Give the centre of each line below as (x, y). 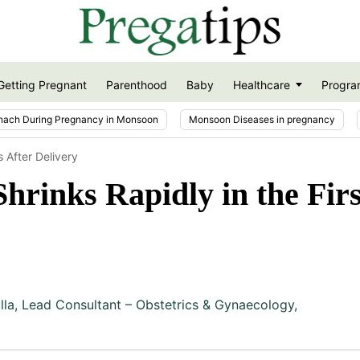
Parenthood (136, 85)
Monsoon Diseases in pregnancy (262, 119)
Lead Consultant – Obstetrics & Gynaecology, (160, 304)
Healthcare (261, 85)
